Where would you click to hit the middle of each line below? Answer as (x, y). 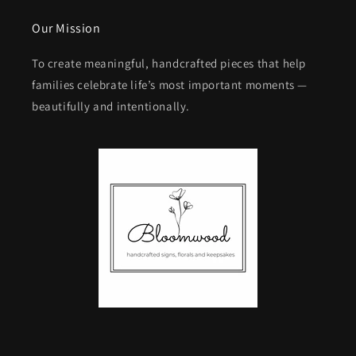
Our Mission (66, 28)
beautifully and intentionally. (111, 106)
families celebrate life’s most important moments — (170, 85)
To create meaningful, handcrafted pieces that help (169, 63)
